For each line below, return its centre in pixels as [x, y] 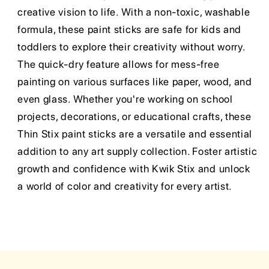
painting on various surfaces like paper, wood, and [135, 82]
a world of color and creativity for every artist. [125, 186]
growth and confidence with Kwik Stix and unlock [134, 169]
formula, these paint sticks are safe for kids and [130, 30]
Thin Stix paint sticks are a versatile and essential [135, 134]
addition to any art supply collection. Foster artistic [138, 152]
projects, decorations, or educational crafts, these [134, 117]
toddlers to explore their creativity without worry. [131, 47]
